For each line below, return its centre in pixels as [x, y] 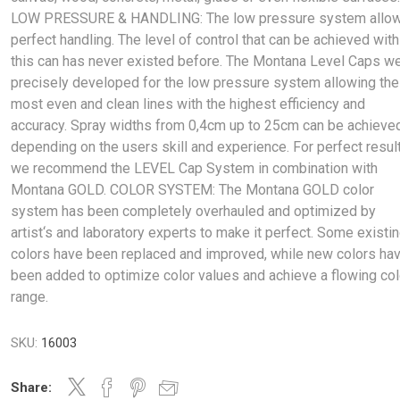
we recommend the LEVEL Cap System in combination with [195, 168]
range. [30, 297]
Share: [32, 387]
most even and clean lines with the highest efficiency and [188, 104]
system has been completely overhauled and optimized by [194, 211]
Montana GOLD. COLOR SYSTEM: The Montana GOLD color [193, 190]
